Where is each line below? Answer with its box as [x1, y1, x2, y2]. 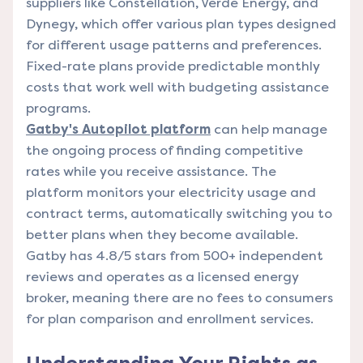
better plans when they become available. [26, 226, 298, 242]
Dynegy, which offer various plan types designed [26, 15, 336, 32]
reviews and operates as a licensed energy [26, 268, 299, 284]
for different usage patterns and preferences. [26, 36, 322, 53]
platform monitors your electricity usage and [26, 184, 316, 200]
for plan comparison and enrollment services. [26, 310, 314, 327]
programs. [26, 100, 91, 116]
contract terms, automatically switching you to [26, 205, 332, 221]
